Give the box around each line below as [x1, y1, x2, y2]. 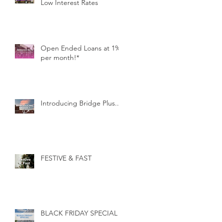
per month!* [41, 53, 79, 62]
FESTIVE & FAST [41, 154, 92, 163]
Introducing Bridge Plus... [41, 99, 121, 108]
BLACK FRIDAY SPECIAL [41, 209, 117, 218]
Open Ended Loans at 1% [41, 44, 120, 53]
